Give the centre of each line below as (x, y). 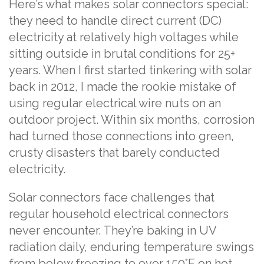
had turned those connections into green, (121, 136)
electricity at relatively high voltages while (124, 37)
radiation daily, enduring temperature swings (131, 247)
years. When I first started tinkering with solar (130, 70)
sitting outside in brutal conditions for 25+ (122, 54)
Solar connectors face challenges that (112, 198)
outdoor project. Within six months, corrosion (132, 120)
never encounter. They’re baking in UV (113, 231)
